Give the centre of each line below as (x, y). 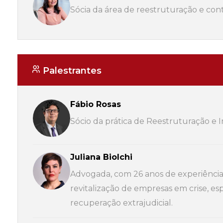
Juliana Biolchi (101, 157)
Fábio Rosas (96, 105)
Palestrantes (71, 71)
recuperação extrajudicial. (121, 203)
